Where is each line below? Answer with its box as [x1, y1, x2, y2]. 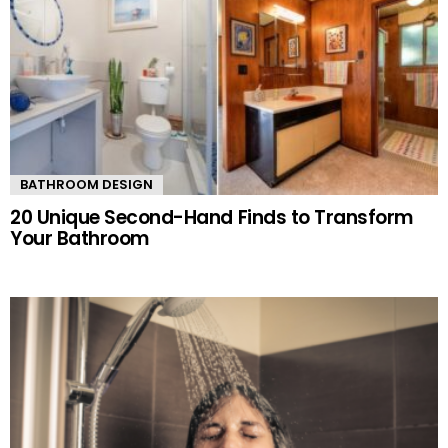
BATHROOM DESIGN [20, 175, 153, 195]
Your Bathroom [10, 225, 149, 253]
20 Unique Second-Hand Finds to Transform [10, 204, 413, 232]
